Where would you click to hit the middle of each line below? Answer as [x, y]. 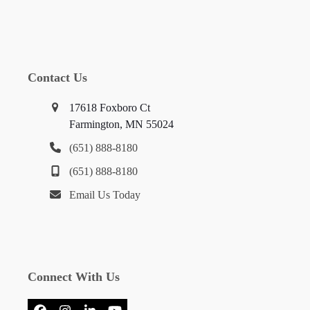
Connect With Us [73, 276]
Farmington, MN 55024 [121, 124]
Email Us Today [104, 194]
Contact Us [57, 77]
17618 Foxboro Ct [109, 107]
